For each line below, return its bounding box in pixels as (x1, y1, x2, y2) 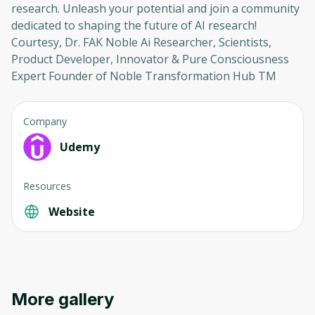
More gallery (11, 289, 114, 309)
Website (49, 204, 95, 219)
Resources (23, 179, 71, 193)
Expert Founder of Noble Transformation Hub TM (11, 68, 276, 84)
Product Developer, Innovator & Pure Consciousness (11, 51, 289, 67)
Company (23, 115, 67, 128)
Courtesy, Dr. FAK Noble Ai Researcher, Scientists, (11, 34, 271, 50)
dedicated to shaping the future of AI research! (11, 18, 257, 33)
